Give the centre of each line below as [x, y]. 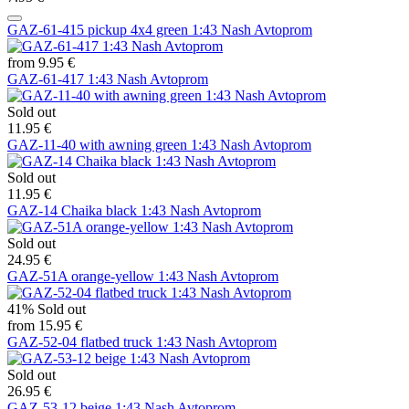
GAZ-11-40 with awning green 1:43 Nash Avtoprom [159, 144]
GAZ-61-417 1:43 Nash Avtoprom [108, 79]
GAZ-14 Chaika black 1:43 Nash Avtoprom [134, 210]
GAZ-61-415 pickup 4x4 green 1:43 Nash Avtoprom [160, 29]
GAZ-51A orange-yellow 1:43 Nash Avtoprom [143, 276]
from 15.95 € [45, 325]
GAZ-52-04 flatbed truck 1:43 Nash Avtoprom [142, 341]
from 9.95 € [41, 62]
